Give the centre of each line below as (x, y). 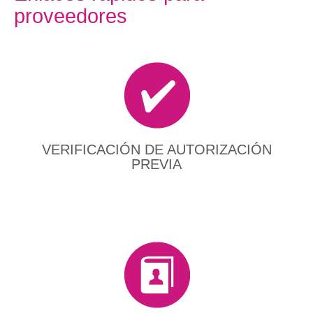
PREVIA (156, 165)
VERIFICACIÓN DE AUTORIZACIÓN (156, 150)
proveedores (71, 16)
